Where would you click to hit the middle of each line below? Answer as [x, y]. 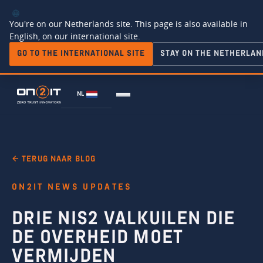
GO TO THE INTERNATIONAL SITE [81, 54]
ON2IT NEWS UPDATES [72, 188]
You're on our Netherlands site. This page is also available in [129, 23]
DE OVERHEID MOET [98, 239]
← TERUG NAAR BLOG [54, 159]
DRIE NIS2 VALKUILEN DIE [124, 220]
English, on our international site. [75, 36]
